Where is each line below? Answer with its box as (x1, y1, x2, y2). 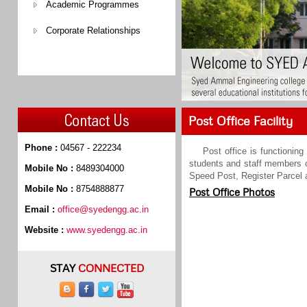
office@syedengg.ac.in (58, 204, 149, 214)
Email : (25, 204, 55, 214)
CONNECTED (77, 261, 144, 275)
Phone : (25, 143, 58, 153)
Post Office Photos (189, 186, 275, 199)
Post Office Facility (188, 113, 293, 129)
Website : (25, 225, 64, 235)
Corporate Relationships (46, 25, 140, 36)
